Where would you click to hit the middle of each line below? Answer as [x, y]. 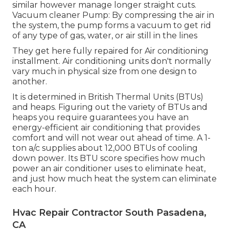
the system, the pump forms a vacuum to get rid [112, 25]
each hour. [34, 189]
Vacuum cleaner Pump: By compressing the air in [113, 15]
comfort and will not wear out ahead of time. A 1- [111, 138]
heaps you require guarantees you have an [100, 117]
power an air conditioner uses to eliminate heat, [109, 168]
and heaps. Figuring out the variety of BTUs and [110, 107]
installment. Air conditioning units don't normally [112, 61]
